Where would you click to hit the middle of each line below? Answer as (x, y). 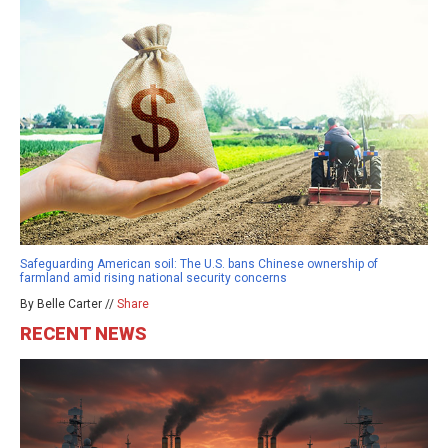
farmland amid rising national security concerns (153, 278)
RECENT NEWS (83, 334)
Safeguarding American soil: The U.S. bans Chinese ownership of (199, 264)
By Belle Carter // (68, 304)
